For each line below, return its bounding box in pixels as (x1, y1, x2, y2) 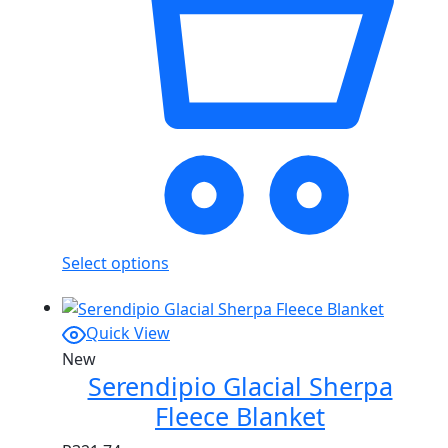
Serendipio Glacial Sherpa (87, 368, 393, 403)
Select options (62, 252, 169, 275)
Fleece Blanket (155, 398, 325, 433)
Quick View (86, 321, 170, 344)
